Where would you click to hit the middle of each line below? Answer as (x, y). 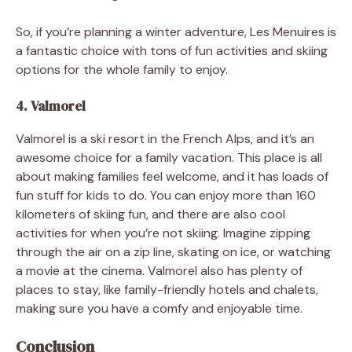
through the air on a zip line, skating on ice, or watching (173, 252)
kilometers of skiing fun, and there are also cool (150, 214)
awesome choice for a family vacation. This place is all (169, 158)
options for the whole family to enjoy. (122, 70)
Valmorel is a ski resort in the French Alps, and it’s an (165, 139)
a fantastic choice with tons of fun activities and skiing (172, 51)
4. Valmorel (51, 106)
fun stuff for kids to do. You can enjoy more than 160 (166, 195)
